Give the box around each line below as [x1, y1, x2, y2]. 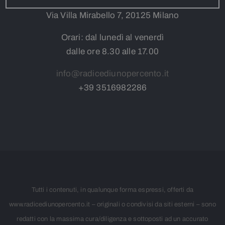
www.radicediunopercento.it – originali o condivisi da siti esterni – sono [9, 201, 216, 208]
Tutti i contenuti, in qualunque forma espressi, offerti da [31, 186, 194, 194]
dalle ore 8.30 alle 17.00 [66, 47, 159, 57]
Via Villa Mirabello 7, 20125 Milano [46, 11, 179, 21]
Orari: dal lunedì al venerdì [61, 33, 164, 43]
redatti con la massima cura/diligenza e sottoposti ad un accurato [17, 215, 208, 223]
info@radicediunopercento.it [56, 69, 169, 79]
